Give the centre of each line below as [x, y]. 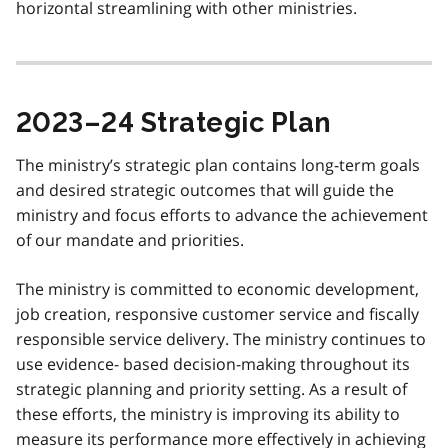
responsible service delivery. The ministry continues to [221, 338]
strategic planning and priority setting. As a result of [211, 388]
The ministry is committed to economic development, [217, 288]
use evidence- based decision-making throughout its [213, 363]
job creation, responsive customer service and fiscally [217, 313]
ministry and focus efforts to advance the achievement [222, 214]
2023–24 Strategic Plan [174, 122]
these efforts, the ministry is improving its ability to [208, 413]
